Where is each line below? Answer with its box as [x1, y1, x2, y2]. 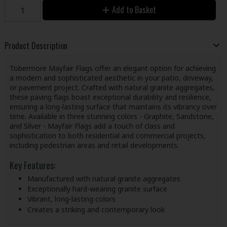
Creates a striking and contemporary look [27, 204, 165, 214]
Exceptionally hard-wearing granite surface [27, 184, 167, 194]
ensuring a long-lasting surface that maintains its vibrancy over [9, 101, 217, 111]
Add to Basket [111, 3, 156, 16]
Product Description [4, 39, 67, 52]
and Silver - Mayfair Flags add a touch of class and [9, 121, 175, 131]
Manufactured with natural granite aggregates [27, 173, 180, 183]
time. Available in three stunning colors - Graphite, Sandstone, [9, 111, 214, 121]
